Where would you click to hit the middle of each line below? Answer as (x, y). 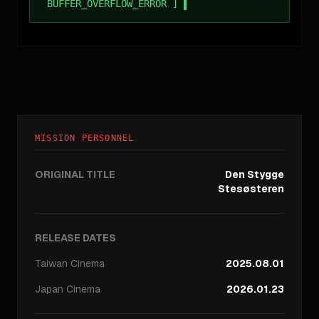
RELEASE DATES (75, 238)
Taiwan (51, 264)
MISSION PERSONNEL (85, 138)
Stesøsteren (251, 189)
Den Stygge (255, 175)
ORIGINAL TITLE (75, 175)
